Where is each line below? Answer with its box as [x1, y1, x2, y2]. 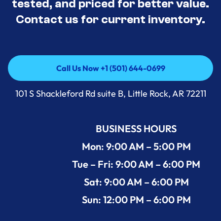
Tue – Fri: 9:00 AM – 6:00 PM [72, 157, 200, 170]
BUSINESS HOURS [96, 122, 177, 135]
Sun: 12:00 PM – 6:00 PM [81, 193, 191, 206]
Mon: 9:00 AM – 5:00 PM [81, 140, 191, 152]
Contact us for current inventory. [16, 12, 205, 26]
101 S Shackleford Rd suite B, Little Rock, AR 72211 [15, 87, 206, 99]
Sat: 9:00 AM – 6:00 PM [83, 175, 189, 188]
